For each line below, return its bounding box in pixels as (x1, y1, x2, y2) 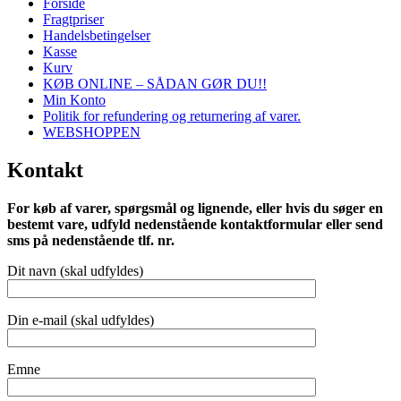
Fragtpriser (43, 11, 104, 27)
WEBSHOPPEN (43, 124, 141, 140)
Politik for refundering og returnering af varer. (43, 107, 301, 124)
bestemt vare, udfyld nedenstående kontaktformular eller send (7, 216, 383, 232)
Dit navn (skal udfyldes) (7, 262, 143, 278)
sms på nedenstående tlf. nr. (7, 232, 175, 248)
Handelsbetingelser (43, 27, 150, 43)
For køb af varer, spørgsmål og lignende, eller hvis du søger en (7, 200, 383, 216)
